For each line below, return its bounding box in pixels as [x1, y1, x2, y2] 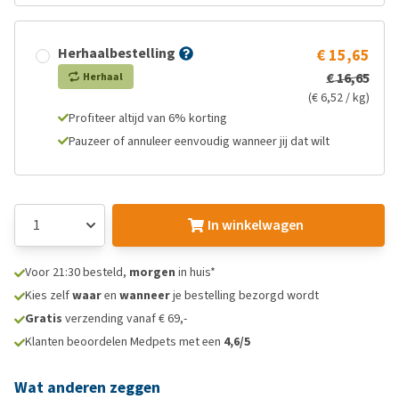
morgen [129, 264, 175, 281]
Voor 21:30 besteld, [25, 264, 129, 281]
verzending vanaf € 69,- [62, 310, 187, 327]
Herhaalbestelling [58, 44, 175, 62]
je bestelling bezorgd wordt [170, 287, 319, 304]
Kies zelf [25, 287, 72, 304]
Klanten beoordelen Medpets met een [25, 333, 224, 350]
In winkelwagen [207, 216, 304, 234]
